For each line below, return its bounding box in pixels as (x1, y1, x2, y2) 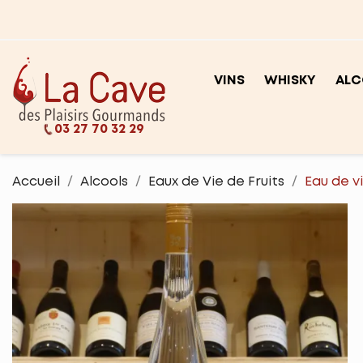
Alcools (80, 176, 128, 188)
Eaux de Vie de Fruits (148, 176, 284, 188)
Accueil (12, 176, 60, 188)
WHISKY (264, 75, 316, 87)
